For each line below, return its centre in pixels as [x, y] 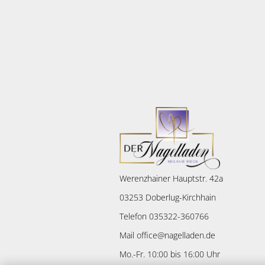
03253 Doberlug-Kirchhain [168, 197]
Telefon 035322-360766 [164, 216]
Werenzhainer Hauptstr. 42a [171, 178]
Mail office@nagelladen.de [167, 235]
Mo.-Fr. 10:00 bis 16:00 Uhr [170, 254]
